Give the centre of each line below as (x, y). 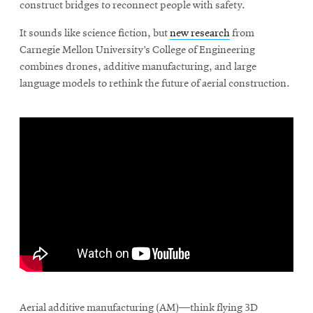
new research (200, 34)
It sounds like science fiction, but (95, 34)
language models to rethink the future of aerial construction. (155, 84)
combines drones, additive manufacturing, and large (138, 67)
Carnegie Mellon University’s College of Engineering (137, 51)
